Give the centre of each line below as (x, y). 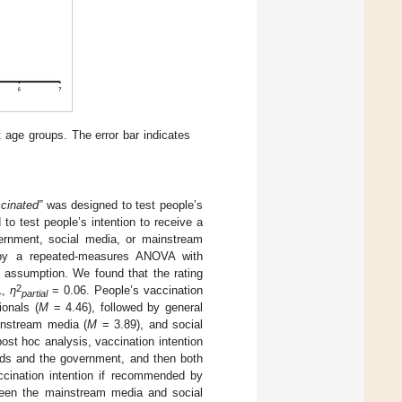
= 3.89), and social (150, 325)
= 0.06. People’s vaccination (125, 291)
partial (34, 293)
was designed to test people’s (123, 205)
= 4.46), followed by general (126, 308)
